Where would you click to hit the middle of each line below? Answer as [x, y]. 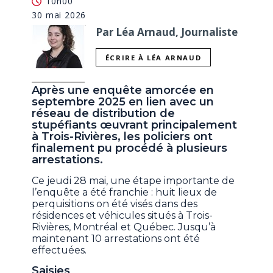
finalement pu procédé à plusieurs [130, 148]
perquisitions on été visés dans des [115, 204]
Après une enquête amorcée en [123, 90]
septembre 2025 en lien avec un [123, 101]
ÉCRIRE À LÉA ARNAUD [153, 57]
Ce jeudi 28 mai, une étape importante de [133, 180]
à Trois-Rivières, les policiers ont [122, 136]
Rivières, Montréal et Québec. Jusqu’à [124, 227]
